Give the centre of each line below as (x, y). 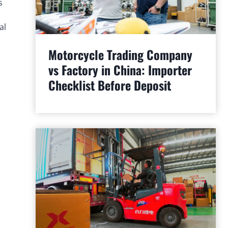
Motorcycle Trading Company (120, 54)
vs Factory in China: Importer (120, 69)
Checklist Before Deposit (109, 85)
